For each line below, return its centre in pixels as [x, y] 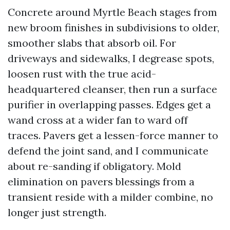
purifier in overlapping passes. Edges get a [109, 104]
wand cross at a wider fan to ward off [98, 120]
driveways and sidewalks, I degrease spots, [111, 58]
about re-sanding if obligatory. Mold [94, 166]
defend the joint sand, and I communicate [108, 151]
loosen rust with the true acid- [82, 74]
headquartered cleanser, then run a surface [112, 89]
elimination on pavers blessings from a [101, 181]
